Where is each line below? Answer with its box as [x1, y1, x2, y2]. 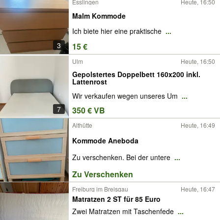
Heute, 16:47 [181, 185, 215, 193]
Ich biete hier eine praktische [72, 26, 164, 36]
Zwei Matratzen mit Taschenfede [72, 206, 176, 216]
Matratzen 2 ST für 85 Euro [72, 194, 161, 204]
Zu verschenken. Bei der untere [72, 152, 172, 163]
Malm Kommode [72, 10, 126, 21]
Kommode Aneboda [72, 135, 138, 145]
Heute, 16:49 [181, 121, 215, 129]
